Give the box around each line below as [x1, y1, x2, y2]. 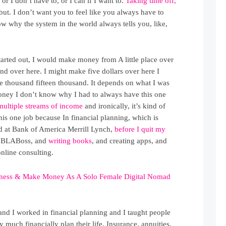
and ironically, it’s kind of [83, 102, 166, 110]
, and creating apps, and [92, 137, 167, 145]
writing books [48, 137, 92, 145]
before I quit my [115, 125, 166, 134]
